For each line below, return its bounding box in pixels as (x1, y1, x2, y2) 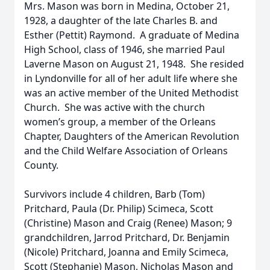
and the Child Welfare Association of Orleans (24, 144, 228, 157)
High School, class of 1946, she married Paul (24, 43, 225, 56)
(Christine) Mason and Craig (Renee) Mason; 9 (24, 216, 232, 230)
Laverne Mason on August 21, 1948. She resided (24, 57, 244, 71)
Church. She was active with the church (24, 101, 205, 114)
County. (24, 159, 58, 172)
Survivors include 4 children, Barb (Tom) (24, 187, 205, 201)
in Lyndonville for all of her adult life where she (24, 72, 237, 85)
